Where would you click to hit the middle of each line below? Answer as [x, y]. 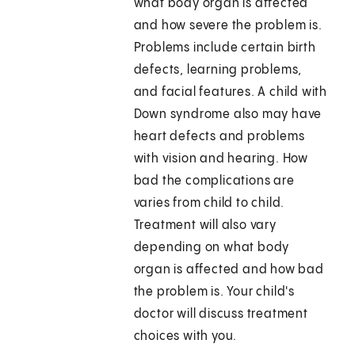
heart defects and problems [219, 137]
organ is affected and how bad [229, 270]
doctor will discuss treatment [221, 315]
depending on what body [212, 248]
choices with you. [185, 337]
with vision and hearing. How [221, 159]
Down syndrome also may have [228, 115]
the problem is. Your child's [214, 292]
